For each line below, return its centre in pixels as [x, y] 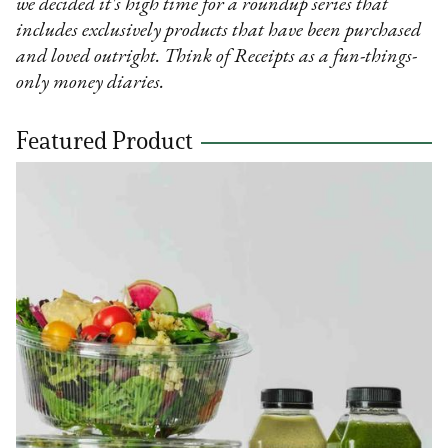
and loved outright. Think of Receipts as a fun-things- [217, 56]
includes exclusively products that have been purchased [219, 30]
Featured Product [105, 140]
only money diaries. [90, 82]
